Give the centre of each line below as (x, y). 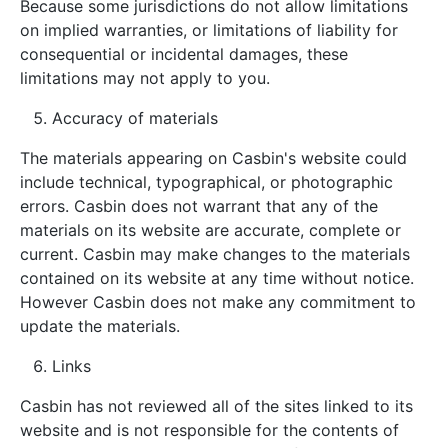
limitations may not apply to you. (145, 78)
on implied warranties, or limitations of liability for (209, 30)
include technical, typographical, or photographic (206, 182)
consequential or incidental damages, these (184, 54)
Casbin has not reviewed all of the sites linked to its (216, 406)
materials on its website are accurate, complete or (210, 230)
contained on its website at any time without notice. (217, 278)
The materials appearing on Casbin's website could (213, 158)
